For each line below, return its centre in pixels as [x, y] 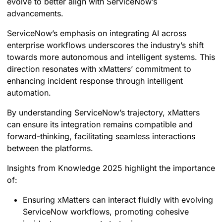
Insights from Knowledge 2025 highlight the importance [111, 168]
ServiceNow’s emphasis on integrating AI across [97, 33]
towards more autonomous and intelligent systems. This [111, 57]
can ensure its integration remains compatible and [100, 125]
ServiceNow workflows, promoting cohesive [106, 212]
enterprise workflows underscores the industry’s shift [105, 45]
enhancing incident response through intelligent [95, 81]
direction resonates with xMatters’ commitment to [99, 69]
